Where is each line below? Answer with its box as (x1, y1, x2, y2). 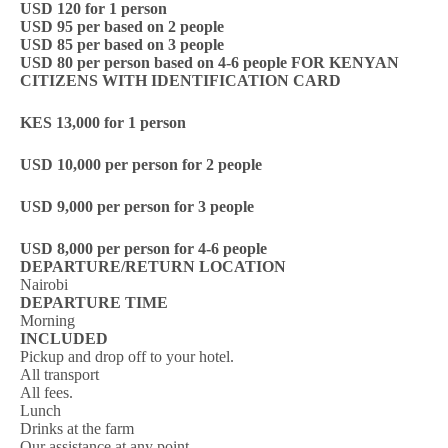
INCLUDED (20, 330, 108, 347)
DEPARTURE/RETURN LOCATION (20, 258, 286, 275)
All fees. (20, 384, 73, 401)
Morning (20, 312, 75, 329)
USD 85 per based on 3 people (20, 36, 224, 53)
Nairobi (20, 276, 68, 293)
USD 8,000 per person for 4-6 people (20, 240, 267, 257)
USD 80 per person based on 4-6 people (20, 54, 287, 71)
